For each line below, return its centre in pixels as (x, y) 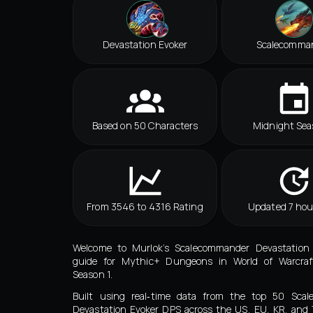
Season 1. (93, 274)
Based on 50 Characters (145, 126)
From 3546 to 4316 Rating (145, 207)
